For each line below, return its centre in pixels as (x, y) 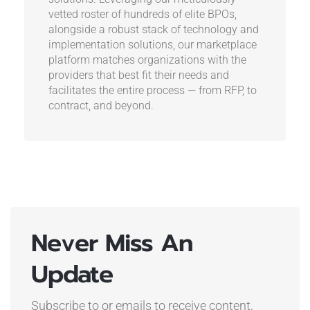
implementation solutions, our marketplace (152, 44)
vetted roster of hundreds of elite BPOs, (142, 14)
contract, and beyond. (101, 105)
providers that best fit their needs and (138, 75)
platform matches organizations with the (147, 60)
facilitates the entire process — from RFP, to (152, 90)
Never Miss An (112, 243)
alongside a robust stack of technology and (153, 29)
